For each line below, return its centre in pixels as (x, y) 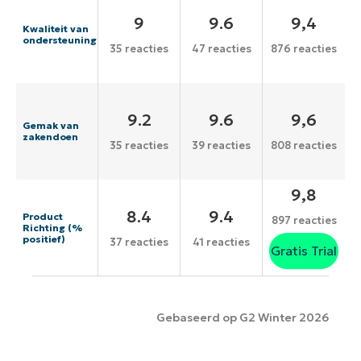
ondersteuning (60, 40)
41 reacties (221, 242)
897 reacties (304, 220)
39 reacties (221, 145)
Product (43, 216)
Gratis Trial (304, 250)
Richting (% (52, 227)
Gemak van (51, 125)
